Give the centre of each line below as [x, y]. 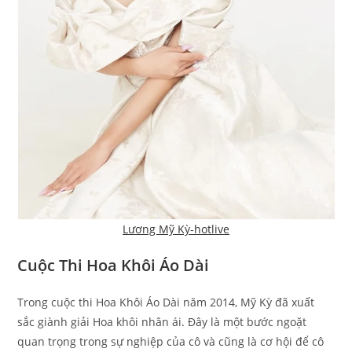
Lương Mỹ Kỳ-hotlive [176, 229]
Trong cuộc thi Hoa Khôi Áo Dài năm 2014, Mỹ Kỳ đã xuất [166, 302]
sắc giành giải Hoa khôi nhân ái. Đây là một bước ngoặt [162, 322]
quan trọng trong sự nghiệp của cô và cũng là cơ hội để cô [171, 342]
